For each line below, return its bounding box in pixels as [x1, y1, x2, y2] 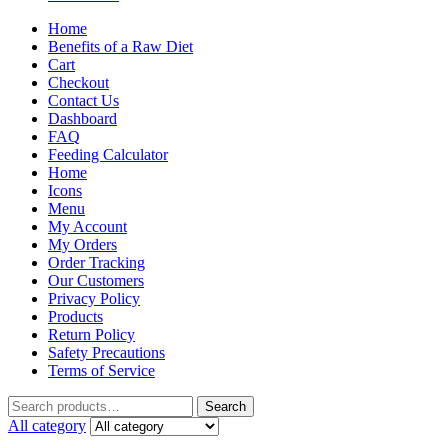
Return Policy [48, 326, 135, 343]
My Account [48, 218, 127, 235]
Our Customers [48, 272, 144, 289]
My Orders [48, 236, 117, 253]
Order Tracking [48, 254, 145, 271]
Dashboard [48, 110, 117, 127]
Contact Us [48, 92, 119, 109]
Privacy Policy [48, 290, 140, 307]
